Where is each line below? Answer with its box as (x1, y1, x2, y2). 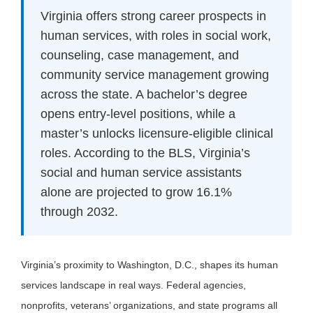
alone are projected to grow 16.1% (41, 185, 232, 200)
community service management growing (41, 68, 269, 82)
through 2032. (41, 205, 118, 219)
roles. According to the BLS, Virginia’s (41, 146, 250, 161)
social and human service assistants (41, 166, 242, 180)
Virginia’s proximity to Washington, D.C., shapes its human (21, 259, 278, 271)
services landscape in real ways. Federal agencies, (21, 279, 246, 291)
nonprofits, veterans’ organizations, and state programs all (21, 300, 277, 312)
